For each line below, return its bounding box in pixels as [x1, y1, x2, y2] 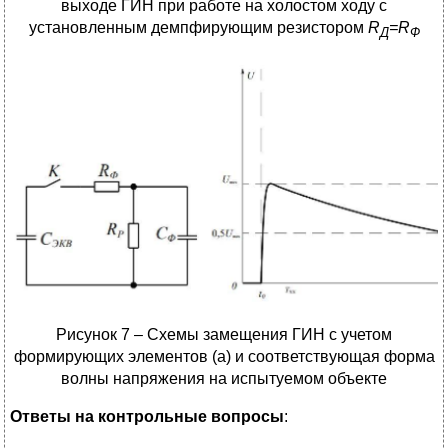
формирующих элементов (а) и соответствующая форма [13, 347, 435, 365]
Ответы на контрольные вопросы [10, 407, 284, 425]
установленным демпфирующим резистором [28, 19, 368, 37]
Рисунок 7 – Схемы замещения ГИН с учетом [56, 325, 392, 343]
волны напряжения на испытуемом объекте [61, 369, 387, 387]
